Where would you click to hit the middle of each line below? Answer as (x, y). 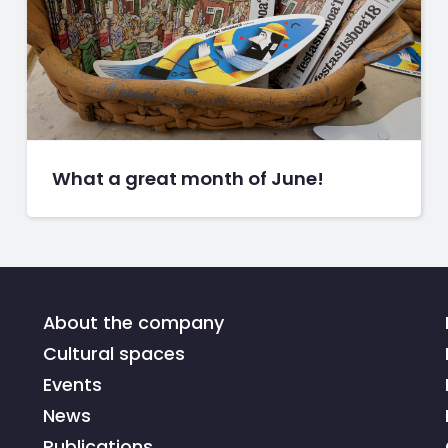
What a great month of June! (187, 178)
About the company (134, 322)
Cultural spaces (114, 353)
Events (73, 384)
